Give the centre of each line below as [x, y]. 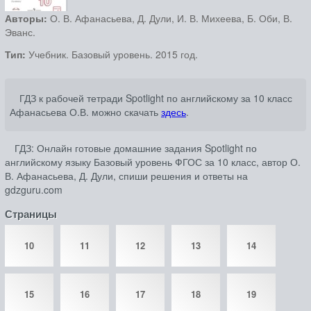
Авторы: [27, 18]
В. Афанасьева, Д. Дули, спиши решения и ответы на [126, 176]
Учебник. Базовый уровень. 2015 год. [112, 54]
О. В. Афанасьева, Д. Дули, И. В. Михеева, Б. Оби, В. [171, 18]
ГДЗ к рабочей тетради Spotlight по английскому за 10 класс [156, 98]
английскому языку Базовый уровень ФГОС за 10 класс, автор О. [153, 162]
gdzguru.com [34, 190]
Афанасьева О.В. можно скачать [85, 112]
